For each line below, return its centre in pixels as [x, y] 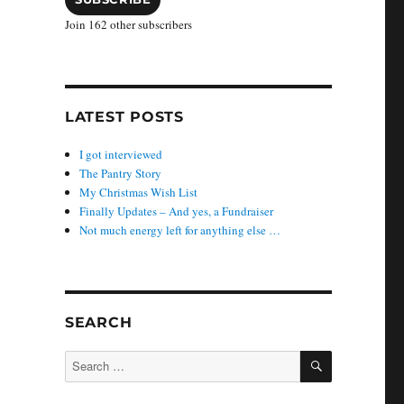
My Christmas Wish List [139, 193]
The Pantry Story [121, 174]
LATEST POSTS [124, 117]
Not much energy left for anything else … [180, 230]
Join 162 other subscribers [128, 25]
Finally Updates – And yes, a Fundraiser [177, 211]
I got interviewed [121, 155]
